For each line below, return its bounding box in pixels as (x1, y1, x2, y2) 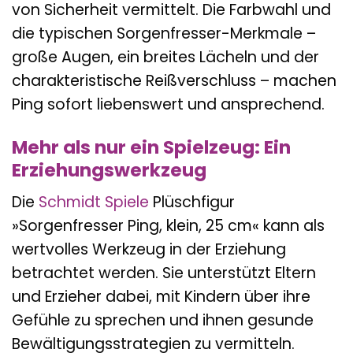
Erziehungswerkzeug (12, 157, 206, 183)
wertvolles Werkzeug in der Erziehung (12, 239, 286, 261)
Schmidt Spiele (39, 191, 149, 214)
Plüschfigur (149, 191, 235, 214)
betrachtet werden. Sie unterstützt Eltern (12, 262, 316, 284)
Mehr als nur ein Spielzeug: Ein (12, 134, 291, 160)
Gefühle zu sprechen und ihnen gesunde (12, 310, 314, 332)
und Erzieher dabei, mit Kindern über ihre (12, 286, 310, 308)
